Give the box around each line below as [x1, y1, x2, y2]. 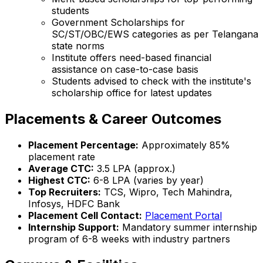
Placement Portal [145, 209, 222, 221]
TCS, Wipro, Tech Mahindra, [101, 186, 232, 198]
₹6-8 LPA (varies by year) [90, 174, 204, 186]
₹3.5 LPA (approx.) [94, 162, 176, 174]
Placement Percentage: [28, 139, 139, 151]
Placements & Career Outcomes [5, 110, 221, 127]
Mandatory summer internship [119, 221, 257, 233]
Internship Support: [28, 221, 119, 233]
